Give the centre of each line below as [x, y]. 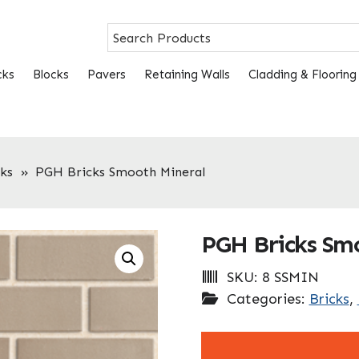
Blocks [51, 74]
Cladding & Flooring [303, 74]
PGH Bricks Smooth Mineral [120, 172]
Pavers [107, 74]
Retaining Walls [187, 74]
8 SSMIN [290, 277]
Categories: [268, 298]
